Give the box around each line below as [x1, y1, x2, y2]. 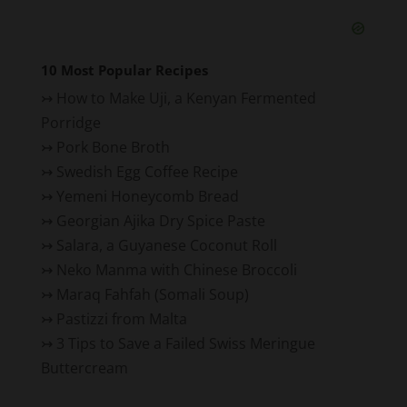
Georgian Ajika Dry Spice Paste [55, 211, 265, 232]
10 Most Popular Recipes [40, 61, 208, 80]
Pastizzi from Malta [55, 309, 187, 330]
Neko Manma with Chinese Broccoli [55, 260, 297, 281]
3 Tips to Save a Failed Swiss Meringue [55, 333, 315, 354]
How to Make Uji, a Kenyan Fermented [55, 88, 316, 109]
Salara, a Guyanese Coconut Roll [55, 235, 277, 256]
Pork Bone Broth [55, 137, 170, 158]
